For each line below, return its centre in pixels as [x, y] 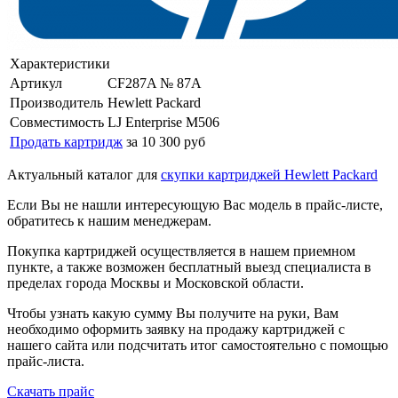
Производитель [56, 102]
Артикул [36, 83]
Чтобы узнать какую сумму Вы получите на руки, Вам [173, 313]
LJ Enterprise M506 [163, 122]
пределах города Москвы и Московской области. [155, 283]
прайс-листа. [46, 361]
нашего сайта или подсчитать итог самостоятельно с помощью [198, 345]
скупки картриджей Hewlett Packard [269, 174]
